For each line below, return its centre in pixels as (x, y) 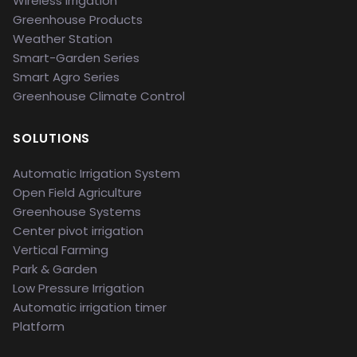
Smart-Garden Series (76, 58)
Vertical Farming (61, 250)
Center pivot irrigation (78, 231)
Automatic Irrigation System (96, 173)
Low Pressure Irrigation (78, 288)
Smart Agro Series (66, 77)
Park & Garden (55, 269)
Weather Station (63, 39)
